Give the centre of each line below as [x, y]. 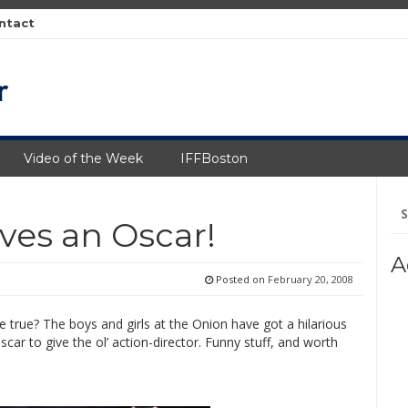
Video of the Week [83, 158]
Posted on [240, 279]
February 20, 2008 [310, 279]
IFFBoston [214, 158]
